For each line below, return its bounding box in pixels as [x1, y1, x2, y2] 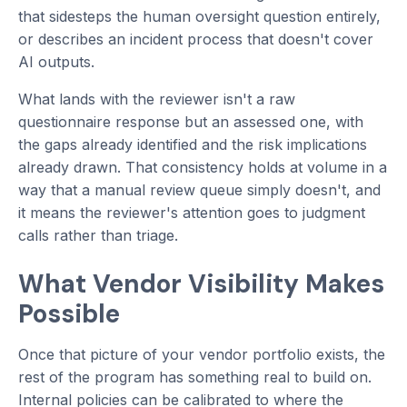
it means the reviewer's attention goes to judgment [18, 203, 365, 223]
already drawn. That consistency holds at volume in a [18, 158, 387, 177]
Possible [18, 297, 120, 332]
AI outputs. [18, 53, 94, 72]
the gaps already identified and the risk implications [18, 135, 367, 154]
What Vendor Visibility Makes [18, 267, 384, 302]
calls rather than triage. [18, 226, 178, 245]
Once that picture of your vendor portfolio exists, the [18, 345, 385, 364]
